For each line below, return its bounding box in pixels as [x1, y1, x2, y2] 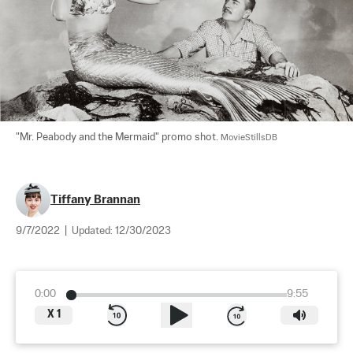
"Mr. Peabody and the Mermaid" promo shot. [16, 132, 221, 143]
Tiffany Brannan [50, 194, 140, 206]
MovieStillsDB [221, 133, 277, 143]
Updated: [72, 226, 115, 237]
